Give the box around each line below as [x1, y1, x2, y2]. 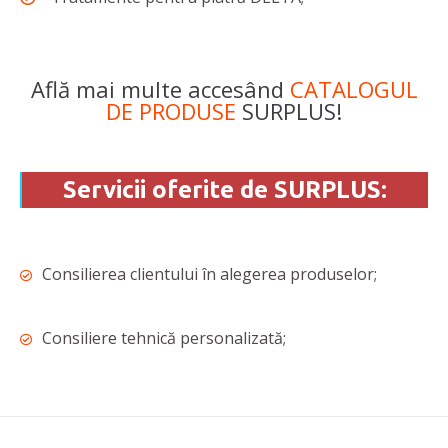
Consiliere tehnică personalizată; [42, 327, 286, 350]
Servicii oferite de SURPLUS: [63, 176, 387, 204]
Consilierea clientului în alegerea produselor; [42, 263, 377, 286]
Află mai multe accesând [30, 74, 290, 105]
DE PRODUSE [106, 96, 236, 127]
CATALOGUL [289, 74, 418, 105]
